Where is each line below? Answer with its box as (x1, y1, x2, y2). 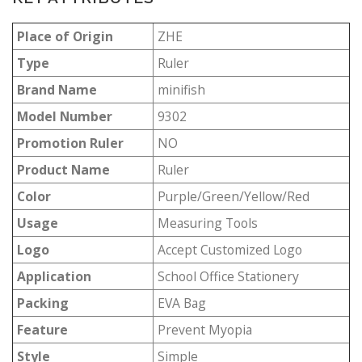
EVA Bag (158, 293, 206, 312)
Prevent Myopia (158, 320, 252, 339)
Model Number (17, 107, 112, 125)
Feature (17, 320, 68, 339)
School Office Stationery (158, 267, 299, 285)
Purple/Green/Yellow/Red (158, 187, 309, 205)
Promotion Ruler (17, 133, 124, 152)
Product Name (17, 160, 110, 179)
